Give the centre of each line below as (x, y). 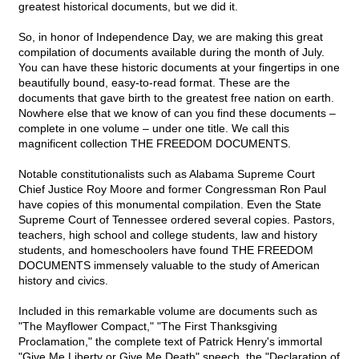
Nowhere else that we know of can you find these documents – (177, 113)
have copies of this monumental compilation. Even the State (170, 205)
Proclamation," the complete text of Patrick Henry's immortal (170, 342)
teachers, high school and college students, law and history (168, 235)
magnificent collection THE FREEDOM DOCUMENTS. (155, 144)
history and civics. (63, 281)
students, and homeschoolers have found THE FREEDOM (166, 250)
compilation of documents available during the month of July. (171, 52)
